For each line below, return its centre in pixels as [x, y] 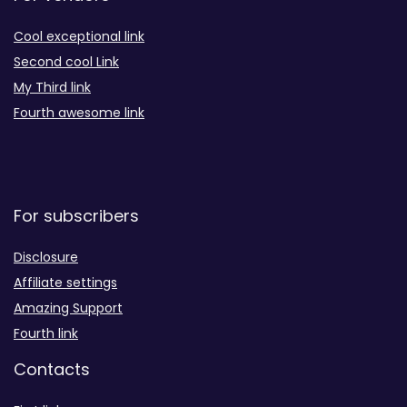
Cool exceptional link [79, 36]
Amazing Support [68, 308]
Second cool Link [66, 62]
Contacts [52, 369]
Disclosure [46, 257]
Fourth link [46, 333]
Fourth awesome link [79, 113]
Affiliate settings [65, 283]
